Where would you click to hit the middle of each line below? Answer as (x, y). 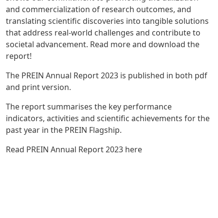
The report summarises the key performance (89, 107)
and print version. (38, 87)
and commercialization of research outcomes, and (99, 9)
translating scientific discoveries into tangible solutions (107, 21)
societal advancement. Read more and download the (103, 45)
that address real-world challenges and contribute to (103, 33)
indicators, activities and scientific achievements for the (108, 118)
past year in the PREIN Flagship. (65, 130)
